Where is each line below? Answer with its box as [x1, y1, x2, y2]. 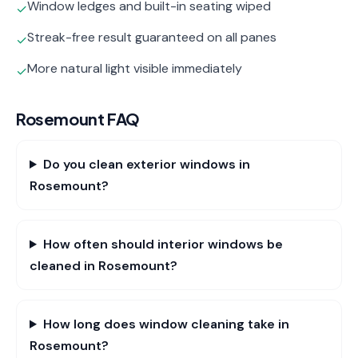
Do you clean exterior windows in [42, 156, 250, 173]
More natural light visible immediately [27, 60, 242, 77]
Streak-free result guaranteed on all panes [27, 29, 276, 46]
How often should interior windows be [42, 236, 283, 253]
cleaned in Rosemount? [30, 257, 177, 274]
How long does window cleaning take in [42, 316, 289, 332]
